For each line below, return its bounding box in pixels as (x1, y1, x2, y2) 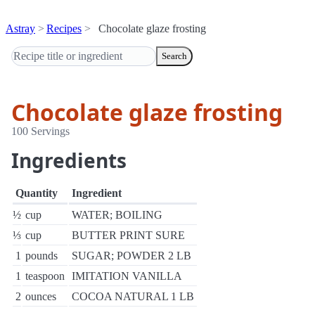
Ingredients (11, 147, 127, 174)
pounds (25, 250, 58, 262)
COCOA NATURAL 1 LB (72, 290, 194, 302)
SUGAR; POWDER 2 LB (72, 250, 191, 262)
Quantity (15, 187, 58, 199)
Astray (6, 22, 35, 34)
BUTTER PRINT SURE (72, 229, 185, 241)
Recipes (46, 22, 82, 34)
